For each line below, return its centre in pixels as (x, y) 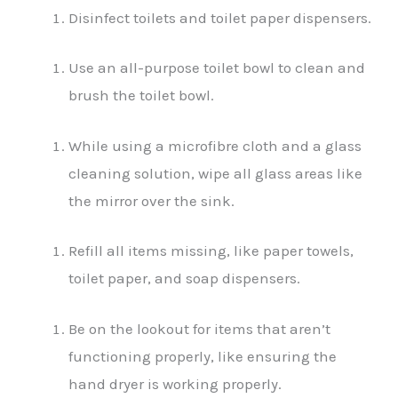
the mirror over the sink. (152, 200)
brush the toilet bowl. (142, 95)
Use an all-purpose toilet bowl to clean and (217, 68)
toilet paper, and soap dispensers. (185, 278)
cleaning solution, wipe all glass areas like (216, 173)
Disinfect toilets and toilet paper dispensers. (220, 17)
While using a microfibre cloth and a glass (215, 145)
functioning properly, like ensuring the (203, 356)
